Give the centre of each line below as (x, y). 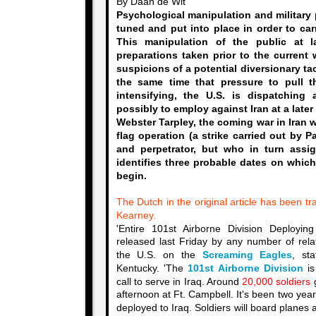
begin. (131, 176)
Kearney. (136, 215)
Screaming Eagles (247, 255)
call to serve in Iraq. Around (179, 282)
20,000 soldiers (276, 282)
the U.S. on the (159, 255)
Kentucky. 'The (152, 268)
